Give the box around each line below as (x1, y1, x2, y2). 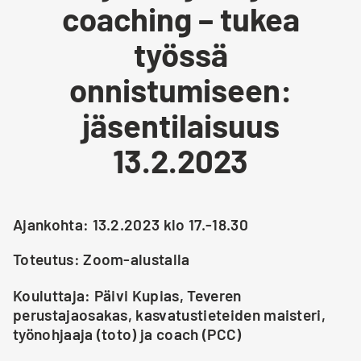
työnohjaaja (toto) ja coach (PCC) (13, 325, 242, 344)
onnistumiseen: (68, 70, 293, 110)
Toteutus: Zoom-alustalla (13, 250, 190, 269)
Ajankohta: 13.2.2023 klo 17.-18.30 (13, 215, 248, 234)
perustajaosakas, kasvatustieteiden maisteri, (13, 305, 326, 325)
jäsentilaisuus (81, 106, 280, 145)
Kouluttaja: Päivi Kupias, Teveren (13, 286, 242, 305)
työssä (133, 35, 228, 74)
